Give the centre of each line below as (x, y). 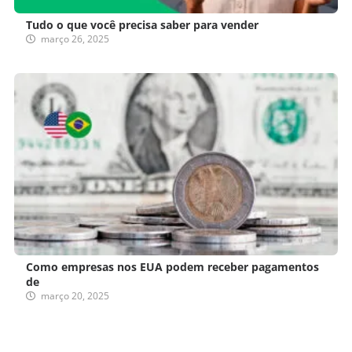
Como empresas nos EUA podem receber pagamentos (172, 267)
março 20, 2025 (75, 296)
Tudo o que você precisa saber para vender (142, 25)
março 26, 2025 (75, 39)
